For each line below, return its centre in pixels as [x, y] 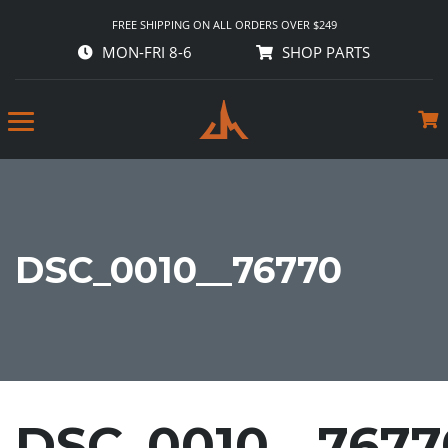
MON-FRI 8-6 [145, 52]
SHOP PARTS [325, 52]
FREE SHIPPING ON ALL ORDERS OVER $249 [224, 24]
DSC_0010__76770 [178, 269]
